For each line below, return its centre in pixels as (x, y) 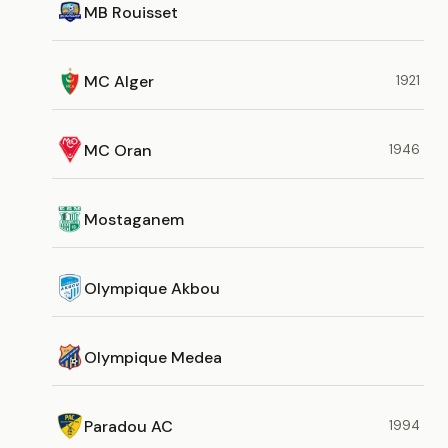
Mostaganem (134, 219)
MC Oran (118, 150)
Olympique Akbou (152, 288)
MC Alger (119, 81)
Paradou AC (128, 426)
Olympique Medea (153, 357)
